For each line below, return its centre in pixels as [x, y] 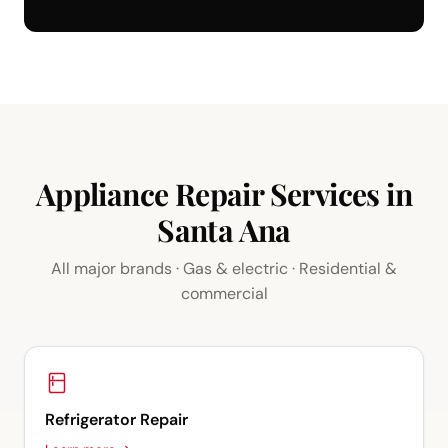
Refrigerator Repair [116, 420]
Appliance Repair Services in [224, 194]
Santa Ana [224, 230]
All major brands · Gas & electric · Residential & [224, 269]
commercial [224, 294]
